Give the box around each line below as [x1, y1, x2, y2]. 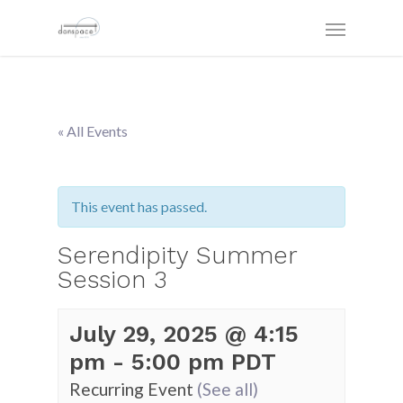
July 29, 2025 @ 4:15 [69, 320, 299, 347]
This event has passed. [71, 198, 207, 215]
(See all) [197, 379, 258, 399]
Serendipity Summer [58, 241, 297, 270]
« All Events [58, 122, 128, 139]
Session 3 [58, 265, 167, 294]
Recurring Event [69, 379, 197, 399]
